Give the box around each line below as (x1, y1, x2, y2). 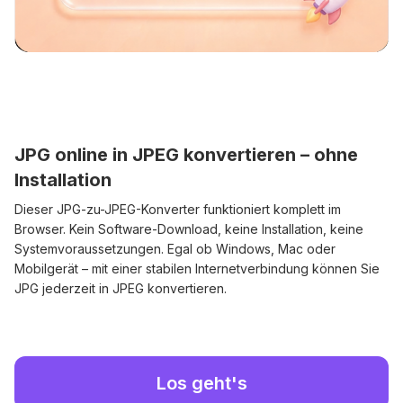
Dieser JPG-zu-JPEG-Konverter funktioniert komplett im (14, 201, 341, 218)
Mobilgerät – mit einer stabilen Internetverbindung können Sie (14, 261, 380, 277)
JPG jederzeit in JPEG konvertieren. (14, 281, 227, 297)
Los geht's (156, 372, 247, 395)
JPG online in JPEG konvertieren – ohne (14, 144, 358, 166)
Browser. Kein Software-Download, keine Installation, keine (14, 221, 363, 237)
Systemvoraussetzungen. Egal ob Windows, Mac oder (14, 241, 336, 257)
